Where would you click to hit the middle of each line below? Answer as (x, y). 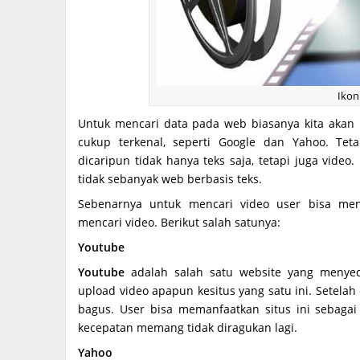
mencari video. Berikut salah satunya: (179, 223)
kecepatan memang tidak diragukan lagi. (188, 328)
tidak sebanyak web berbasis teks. (170, 179)
